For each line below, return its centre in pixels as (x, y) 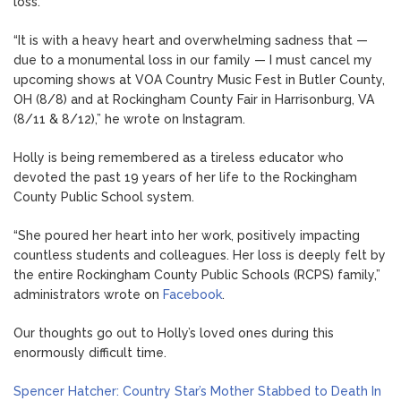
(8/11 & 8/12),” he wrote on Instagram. (129, 119)
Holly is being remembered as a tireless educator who (179, 158)
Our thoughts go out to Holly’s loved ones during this (174, 333)
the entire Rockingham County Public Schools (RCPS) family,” (197, 275)
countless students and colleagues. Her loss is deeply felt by (200, 256)
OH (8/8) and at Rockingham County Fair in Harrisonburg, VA (194, 100)
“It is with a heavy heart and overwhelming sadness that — (191, 41)
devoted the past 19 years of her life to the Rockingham (185, 178)
